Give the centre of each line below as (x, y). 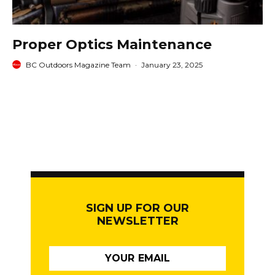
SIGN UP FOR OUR (137, 208)
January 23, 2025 (172, 64)
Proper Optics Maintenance (112, 44)
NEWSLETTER (137, 221)
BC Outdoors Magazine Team (78, 64)
